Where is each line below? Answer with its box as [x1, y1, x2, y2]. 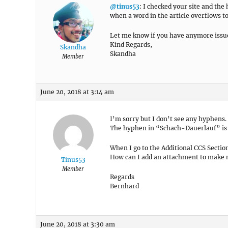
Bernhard [110, 182, 139, 190]
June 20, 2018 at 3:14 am [40, 88, 114, 96]
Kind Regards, [110, 41, 152, 48]
